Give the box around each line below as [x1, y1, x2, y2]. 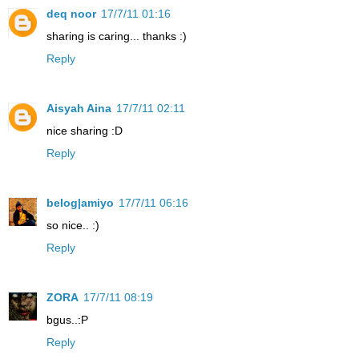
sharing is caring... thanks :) [46, 29, 187, 42]
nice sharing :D [46, 123, 123, 137]
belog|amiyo [46, 196, 114, 209]
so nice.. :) [46, 218, 99, 232]
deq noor [46, 6, 96, 20]
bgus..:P [46, 313, 88, 326]
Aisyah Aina [46, 101, 111, 115]
